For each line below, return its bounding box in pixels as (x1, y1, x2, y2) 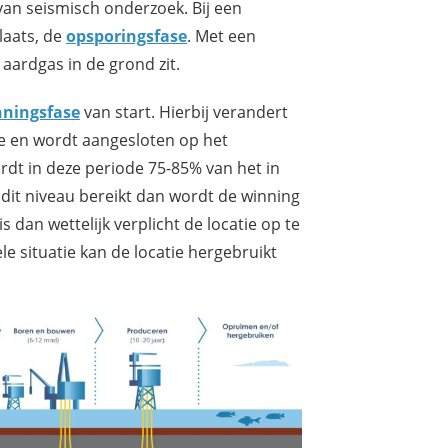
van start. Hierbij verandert (80, 101, 288, 123)
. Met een (187, 25, 256, 47)
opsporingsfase (66, 25, 187, 48)
